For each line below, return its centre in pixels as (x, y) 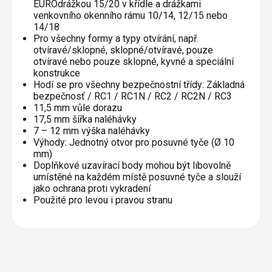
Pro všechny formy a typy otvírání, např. (116, 38)
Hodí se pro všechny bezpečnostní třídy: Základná (139, 84)
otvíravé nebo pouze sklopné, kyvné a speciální (134, 61)
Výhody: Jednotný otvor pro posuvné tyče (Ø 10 (134, 142)
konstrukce (57, 73)
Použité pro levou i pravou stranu (104, 200)
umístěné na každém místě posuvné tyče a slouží (137, 177)
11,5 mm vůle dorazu (78, 107)
